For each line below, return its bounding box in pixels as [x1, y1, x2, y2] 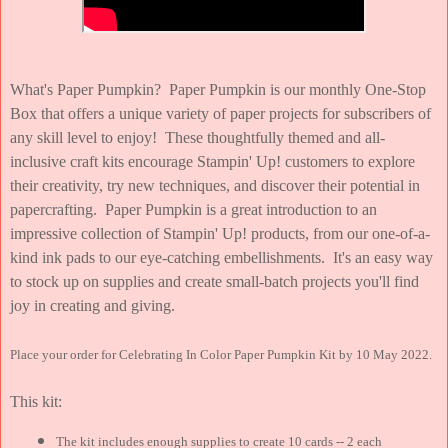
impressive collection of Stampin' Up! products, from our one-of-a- [10, 224, 430, 242]
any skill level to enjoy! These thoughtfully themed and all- [10, 128, 385, 146]
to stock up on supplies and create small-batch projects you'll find [10, 272, 419, 290]
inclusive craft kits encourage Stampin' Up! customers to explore [10, 152, 415, 170]
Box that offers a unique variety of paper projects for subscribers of [10, 104, 431, 122]
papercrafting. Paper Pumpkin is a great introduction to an [10, 200, 377, 218]
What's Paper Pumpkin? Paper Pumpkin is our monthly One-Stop [10, 80, 426, 98]
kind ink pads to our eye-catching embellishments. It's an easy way [10, 248, 433, 266]
